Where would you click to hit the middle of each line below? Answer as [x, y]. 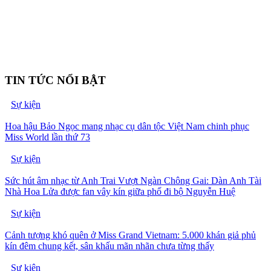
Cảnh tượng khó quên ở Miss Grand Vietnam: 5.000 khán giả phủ [130, 235]
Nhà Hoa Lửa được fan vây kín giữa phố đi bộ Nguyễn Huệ [120, 192]
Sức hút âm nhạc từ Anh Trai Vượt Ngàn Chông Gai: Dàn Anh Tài [133, 181]
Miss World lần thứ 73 [47, 137]
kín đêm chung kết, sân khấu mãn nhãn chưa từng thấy [109, 246]
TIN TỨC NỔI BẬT [55, 80]
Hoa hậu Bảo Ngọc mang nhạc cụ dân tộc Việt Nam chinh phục [127, 126]
